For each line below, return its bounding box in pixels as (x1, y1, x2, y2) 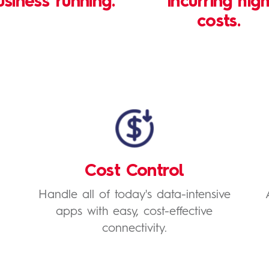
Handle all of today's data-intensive (38, 189, 231, 201)
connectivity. (101, 223, 167, 235)
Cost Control (85, 163, 184, 180)
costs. (196, 14, 241, 31)
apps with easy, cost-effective (56, 206, 213, 218)
